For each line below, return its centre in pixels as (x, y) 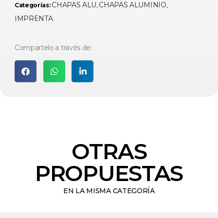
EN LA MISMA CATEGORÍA (109, 191)
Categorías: (33, 5)
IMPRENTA (34, 18)
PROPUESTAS (109, 173)
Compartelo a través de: (53, 47)
